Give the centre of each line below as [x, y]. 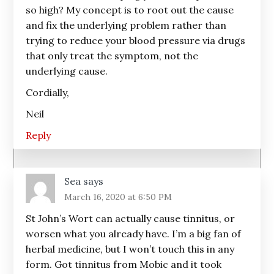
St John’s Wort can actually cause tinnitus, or [131, 218]
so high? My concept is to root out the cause [130, 10]
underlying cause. [67, 71]
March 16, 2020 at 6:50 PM [118, 197]
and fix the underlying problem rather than [126, 25]
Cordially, [48, 92]
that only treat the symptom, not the [112, 56]
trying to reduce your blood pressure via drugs [136, 40]
